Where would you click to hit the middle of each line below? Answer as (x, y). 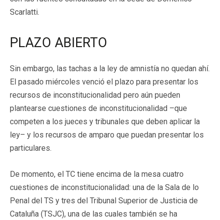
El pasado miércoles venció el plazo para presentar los (104, 82)
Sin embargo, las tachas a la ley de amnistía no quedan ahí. (110, 68)
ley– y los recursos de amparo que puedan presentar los (107, 135)
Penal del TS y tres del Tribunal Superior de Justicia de (104, 200)
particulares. (31, 148)
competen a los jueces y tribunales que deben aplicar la (105, 121)
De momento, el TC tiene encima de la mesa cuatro (97, 174)
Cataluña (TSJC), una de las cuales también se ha (94, 214)
